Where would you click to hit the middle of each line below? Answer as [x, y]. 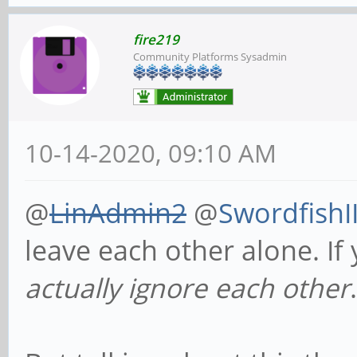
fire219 [156, 40]
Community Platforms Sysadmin [210, 57]
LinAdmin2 [118, 213]
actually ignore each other [187, 288]
